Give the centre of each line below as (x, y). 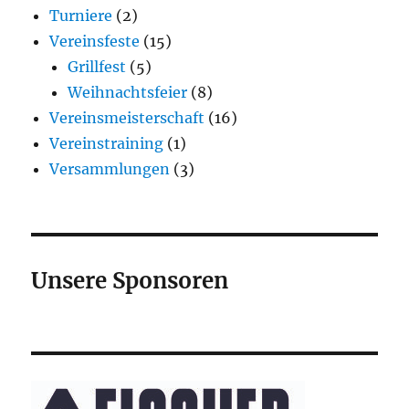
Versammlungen (110, 168)
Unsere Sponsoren (130, 280)
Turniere (81, 15)
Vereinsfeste (95, 41)
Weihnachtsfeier (128, 92)
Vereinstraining (107, 143)
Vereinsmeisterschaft (127, 117)
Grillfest (97, 66)
